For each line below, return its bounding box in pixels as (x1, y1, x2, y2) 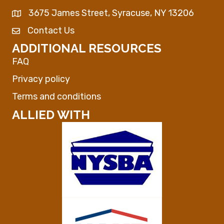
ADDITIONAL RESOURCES (12, 40, 161, 55)
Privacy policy (12, 73, 70, 84)
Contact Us (27, 24, 74, 36)
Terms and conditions (12, 90, 101, 102)
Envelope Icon (11, 26, 70, 38)
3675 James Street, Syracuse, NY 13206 (28, 7, 194, 18)
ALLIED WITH (12, 107, 90, 122)
